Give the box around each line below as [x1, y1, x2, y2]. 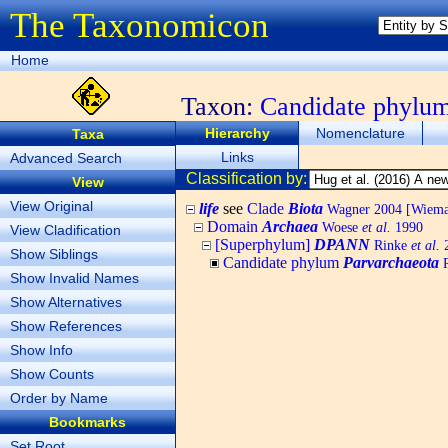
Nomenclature [316, 125, 406, 141]
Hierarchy [204, 125, 270, 141]
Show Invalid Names [10, 270, 139, 286]
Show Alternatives [10, 294, 122, 310]
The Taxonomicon [10, 6, 269, 45]
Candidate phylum [223, 254, 343, 271]
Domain [207, 218, 262, 235]
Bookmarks [49, 414, 126, 430]
